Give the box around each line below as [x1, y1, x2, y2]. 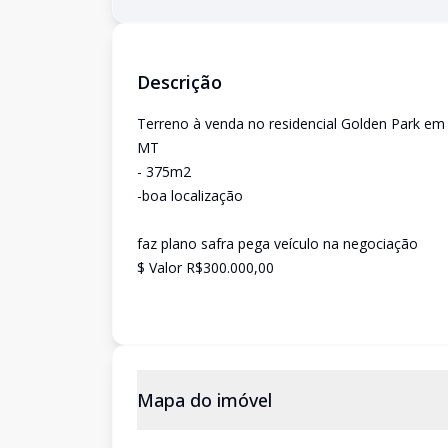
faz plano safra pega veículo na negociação [137, 234, 418, 253]
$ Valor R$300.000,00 [137, 258, 274, 277]
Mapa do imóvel [137, 388, 272, 412]
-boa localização [137, 186, 243, 205]
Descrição [137, 70, 222, 94]
